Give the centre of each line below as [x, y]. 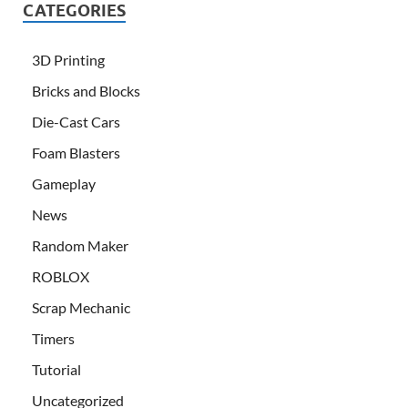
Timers [53, 339]
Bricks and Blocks [86, 91]
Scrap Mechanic [81, 308]
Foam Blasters [76, 153]
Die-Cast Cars [76, 122]
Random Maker [80, 246]
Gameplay [64, 184]
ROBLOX [61, 277]
